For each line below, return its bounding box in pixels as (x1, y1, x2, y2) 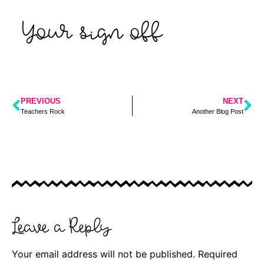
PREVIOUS (21, 97, 61, 106)
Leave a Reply (12, 213, 111, 240)
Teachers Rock (21, 108, 65, 115)
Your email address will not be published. (12, 248, 195, 260)
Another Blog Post (192, 108, 243, 115)
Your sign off (24, 14, 162, 48)
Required (198, 248, 237, 260)
